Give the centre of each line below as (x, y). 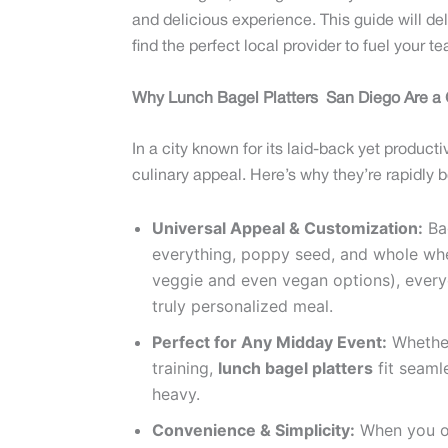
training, (185, 367)
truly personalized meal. (242, 305)
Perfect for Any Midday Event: (269, 341)
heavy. (176, 393)
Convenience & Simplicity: (253, 429)
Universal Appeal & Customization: (287, 227)
